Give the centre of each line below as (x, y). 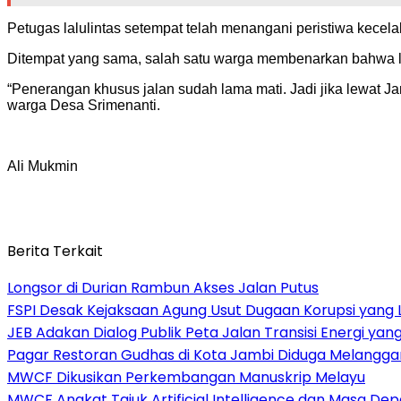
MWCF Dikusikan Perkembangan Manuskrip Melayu (186, 377)
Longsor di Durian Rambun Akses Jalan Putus (163, 287)
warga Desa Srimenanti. (84, 105)
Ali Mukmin (43, 166)
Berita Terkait (55, 251)
